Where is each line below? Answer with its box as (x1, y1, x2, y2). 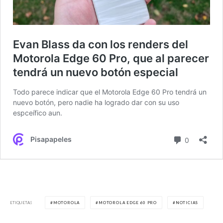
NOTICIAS (175, 200, 199, 206)
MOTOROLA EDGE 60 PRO (99, 200, 157, 206)
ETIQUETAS (10, 200, 32, 205)
